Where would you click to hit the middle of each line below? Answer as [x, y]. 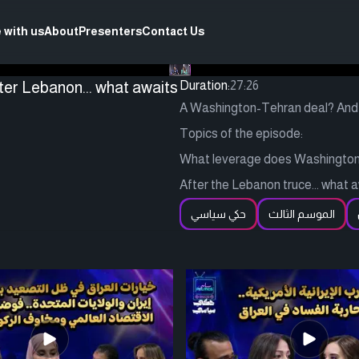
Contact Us [173, 31]
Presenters [110, 31]
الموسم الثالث [302, 214]
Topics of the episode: [241, 133]
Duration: [205, 85]
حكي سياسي [218, 214]
